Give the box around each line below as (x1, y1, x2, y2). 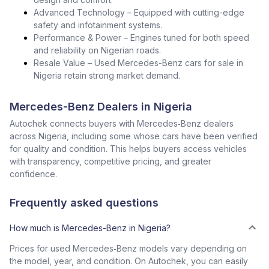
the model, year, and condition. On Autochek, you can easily (10, 256, 248, 266)
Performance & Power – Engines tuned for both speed (34, 32, 249, 43)
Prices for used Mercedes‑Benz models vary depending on (10, 243, 247, 253)
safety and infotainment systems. (34, 20, 162, 30)
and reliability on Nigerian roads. (34, 45, 161, 55)
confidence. (10, 169, 57, 179)
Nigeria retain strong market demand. (34, 70, 180, 80)
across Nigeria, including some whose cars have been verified (10, 131, 258, 141)
